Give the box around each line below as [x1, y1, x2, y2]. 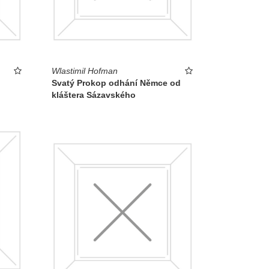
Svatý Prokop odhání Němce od [52, 78, 181, 88]
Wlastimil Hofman [52, 66, 118, 76]
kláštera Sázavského [52, 90, 136, 100]
